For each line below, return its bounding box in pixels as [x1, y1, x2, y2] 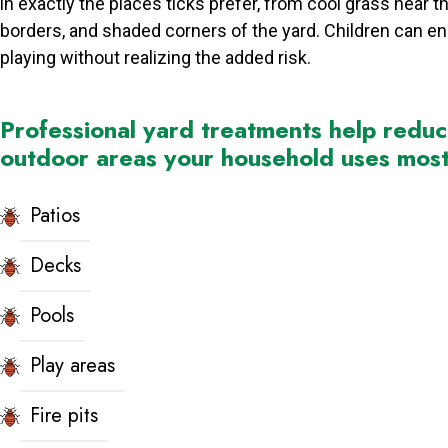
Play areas [30, 350, 115, 380]
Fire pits [30, 400, 98, 430]
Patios [30, 200, 80, 230]
